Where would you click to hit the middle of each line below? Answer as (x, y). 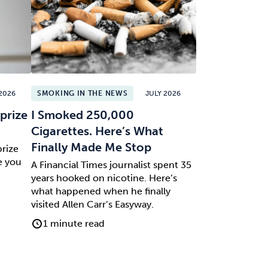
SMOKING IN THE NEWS (83, 94)
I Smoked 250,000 (83, 115)
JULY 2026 (163, 94)
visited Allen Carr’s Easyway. (93, 204)
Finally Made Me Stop (92, 147)
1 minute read (74, 223)
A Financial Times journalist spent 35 (112, 165)
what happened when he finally (101, 191)
